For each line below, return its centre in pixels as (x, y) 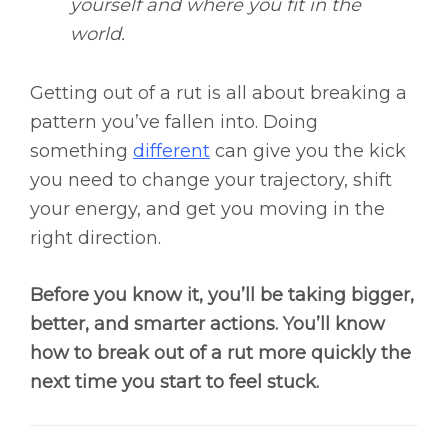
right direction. (95, 238)
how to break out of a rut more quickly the (220, 353)
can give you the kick (310, 151)
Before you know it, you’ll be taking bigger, (222, 295)
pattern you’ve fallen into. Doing (174, 122)
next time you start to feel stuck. (174, 382)
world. (97, 34)
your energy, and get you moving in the (207, 209)
